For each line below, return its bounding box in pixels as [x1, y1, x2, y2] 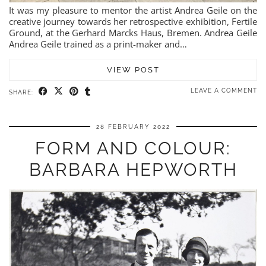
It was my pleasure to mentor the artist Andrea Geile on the [9, 4, 257, 16]
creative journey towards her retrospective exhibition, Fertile [9, 15, 257, 27]
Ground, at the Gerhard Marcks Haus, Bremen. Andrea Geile [9, 26, 257, 39]
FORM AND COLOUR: [35, 137, 231, 159]
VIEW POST [106, 65, 160, 74]
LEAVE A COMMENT [191, 87, 257, 94]
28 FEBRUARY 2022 [96, 123, 170, 130]
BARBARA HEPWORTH [28, 159, 237, 180]
